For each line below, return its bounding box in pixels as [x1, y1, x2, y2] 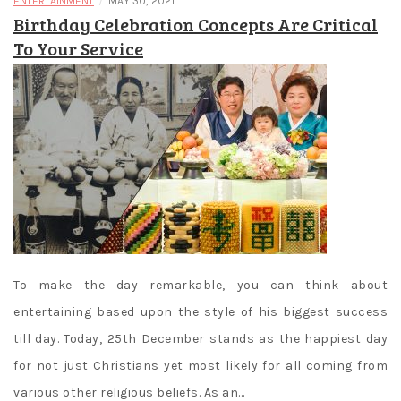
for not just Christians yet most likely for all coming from [13, 358, 388, 374]
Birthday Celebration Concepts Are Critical [13, 12, 378, 38]
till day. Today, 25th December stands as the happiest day [13, 331, 388, 347]
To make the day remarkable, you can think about [13, 277, 388, 294]
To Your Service [13, 36, 143, 62]
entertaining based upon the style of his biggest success [13, 304, 388, 320]
